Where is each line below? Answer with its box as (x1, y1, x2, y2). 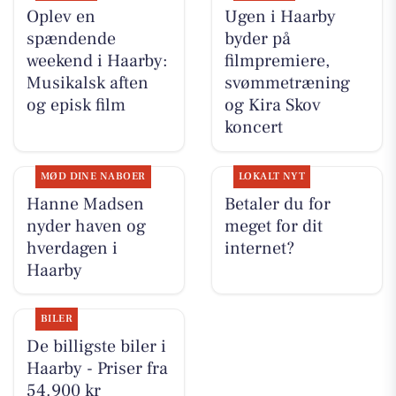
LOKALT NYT (238, 169, 306, 183)
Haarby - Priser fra (26, 356, 168, 380)
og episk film (26, 94, 126, 118)
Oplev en (26, 5, 95, 29)
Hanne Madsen (26, 192, 144, 216)
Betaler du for (224, 192, 331, 216)
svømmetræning (224, 72, 350, 95)
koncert (224, 116, 283, 140)
